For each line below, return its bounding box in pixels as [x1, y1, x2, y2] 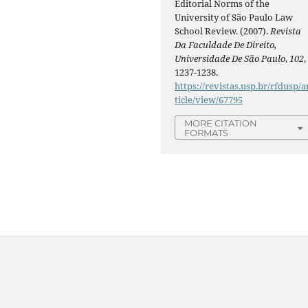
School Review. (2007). [175, 24, 271, 37]
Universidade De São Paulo [175, 52, 286, 65]
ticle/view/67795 [175, 93, 243, 106]
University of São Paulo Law [175, 10, 294, 23]
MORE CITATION [184, 117, 258, 129]
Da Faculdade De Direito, [175, 38, 277, 51]
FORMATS [184, 126, 229, 138]
